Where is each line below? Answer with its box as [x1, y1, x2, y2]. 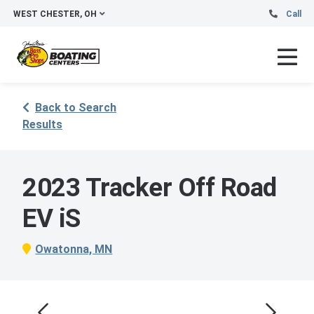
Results [22, 118, 62, 131]
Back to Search [35, 101, 116, 114]
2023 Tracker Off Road [22, 172, 277, 203]
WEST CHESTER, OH [13, 9, 97, 19]
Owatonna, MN [35, 242, 113, 256]
